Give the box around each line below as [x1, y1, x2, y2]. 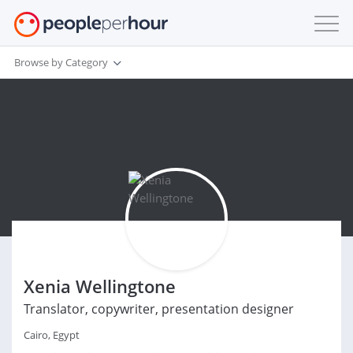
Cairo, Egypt [24, 328, 80, 342]
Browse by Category [14, 54, 108, 69]
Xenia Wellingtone [24, 274, 176, 298]
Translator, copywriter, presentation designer [24, 300, 294, 318]
